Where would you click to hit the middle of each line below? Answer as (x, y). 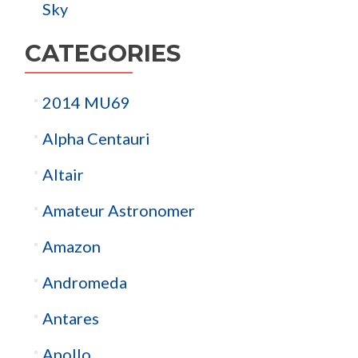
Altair (63, 174)
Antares (70, 318)
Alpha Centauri (96, 138)
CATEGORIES (103, 53)
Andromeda (84, 282)
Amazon (71, 246)
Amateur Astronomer (118, 210)
